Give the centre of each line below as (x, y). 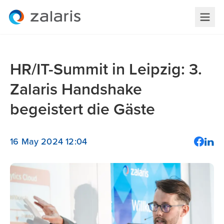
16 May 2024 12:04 (49, 141)
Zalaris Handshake (76, 90)
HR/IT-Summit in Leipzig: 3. (106, 70)
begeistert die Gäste (82, 110)
